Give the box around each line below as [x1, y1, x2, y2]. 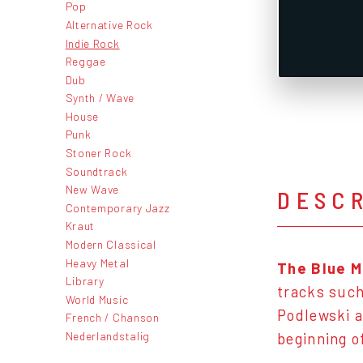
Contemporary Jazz [65, 200, 170, 215]
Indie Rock [65, 36, 120, 50]
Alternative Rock [65, 17, 153, 32]
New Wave [65, 182, 120, 197]
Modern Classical [65, 237, 156, 252]
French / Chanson [65, 310, 160, 325]
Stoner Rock [65, 146, 132, 160]
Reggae [65, 54, 106, 69]
